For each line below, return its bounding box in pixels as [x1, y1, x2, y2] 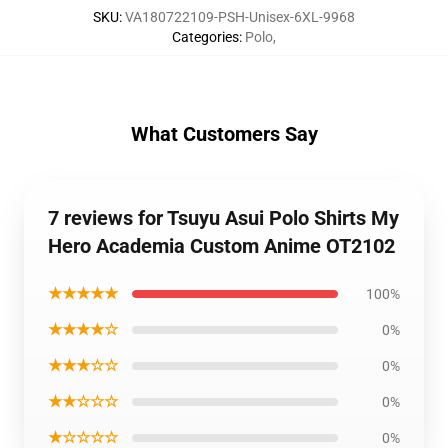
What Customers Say [130, 122, 318, 146]
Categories [172, 29, 239, 45]
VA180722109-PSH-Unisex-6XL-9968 [125, 9, 355, 25]
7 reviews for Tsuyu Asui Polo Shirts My [48, 206, 399, 230]
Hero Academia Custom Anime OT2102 [48, 234, 395, 258]
